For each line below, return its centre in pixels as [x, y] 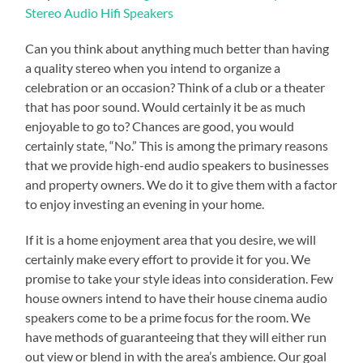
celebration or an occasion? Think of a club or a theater [175, 87]
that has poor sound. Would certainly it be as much [166, 106]
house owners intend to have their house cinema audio [177, 297]
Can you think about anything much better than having [177, 48]
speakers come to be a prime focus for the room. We [168, 317]
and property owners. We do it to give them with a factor [181, 184]
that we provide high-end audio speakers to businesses [177, 164]
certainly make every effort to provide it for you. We [168, 258]
